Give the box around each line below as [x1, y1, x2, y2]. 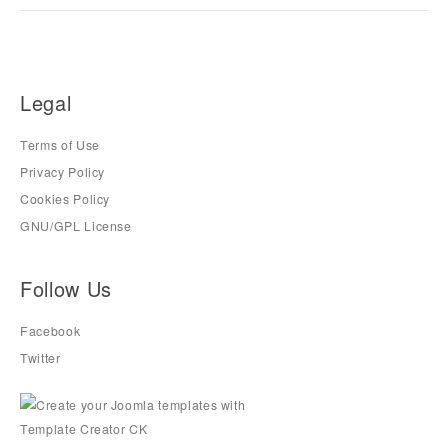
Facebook [20, 321, 81, 340]
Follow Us [20, 273, 112, 303]
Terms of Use [20, 136, 100, 154]
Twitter [20, 348, 61, 367]
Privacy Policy [20, 163, 106, 182]
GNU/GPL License [20, 217, 132, 236]
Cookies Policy [20, 190, 111, 209]
